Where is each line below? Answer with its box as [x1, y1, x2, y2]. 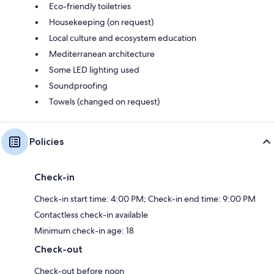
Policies [29, 135, 64, 147]
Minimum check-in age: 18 [34, 224, 134, 236]
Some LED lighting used [49, 64, 139, 75]
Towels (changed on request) [49, 95, 160, 107]
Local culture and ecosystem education [49, 32, 196, 43]
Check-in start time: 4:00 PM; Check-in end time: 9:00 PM [34, 193, 256, 204]
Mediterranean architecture [49, 48, 155, 59]
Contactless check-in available [34, 209, 148, 220]
